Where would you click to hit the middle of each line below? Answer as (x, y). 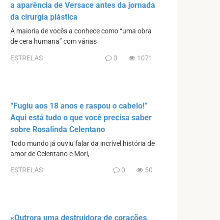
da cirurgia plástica (44, 17)
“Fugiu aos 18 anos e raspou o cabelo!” (79, 106)
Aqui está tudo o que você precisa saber (81, 117)
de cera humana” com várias (54, 42)
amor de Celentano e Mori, (50, 154)
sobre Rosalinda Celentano (58, 129)
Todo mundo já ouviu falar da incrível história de (82, 143)
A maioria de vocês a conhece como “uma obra (81, 31)
